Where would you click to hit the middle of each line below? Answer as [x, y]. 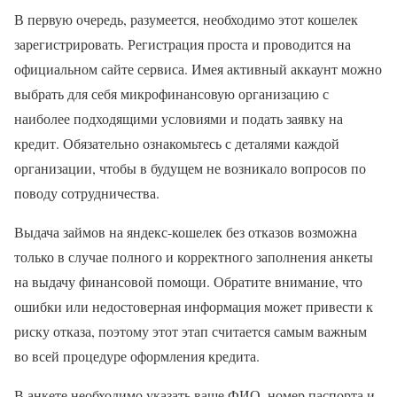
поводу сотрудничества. [87, 192]
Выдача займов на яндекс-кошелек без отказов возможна [186, 231]
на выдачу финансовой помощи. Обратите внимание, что [188, 281]
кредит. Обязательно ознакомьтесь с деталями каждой [177, 143]
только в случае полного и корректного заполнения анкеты [194, 256]
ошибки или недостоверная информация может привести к [194, 306]
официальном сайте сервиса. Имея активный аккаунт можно [198, 68]
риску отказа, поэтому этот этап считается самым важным [191, 331]
